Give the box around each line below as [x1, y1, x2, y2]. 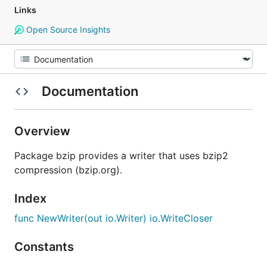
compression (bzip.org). [14, 164, 122, 176]
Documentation [38, 83, 141, 99]
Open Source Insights [23, 24, 110, 35]
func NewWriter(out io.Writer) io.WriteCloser [14, 212, 213, 224]
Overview [14, 124, 73, 138]
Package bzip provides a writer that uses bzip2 [14, 150, 228, 162]
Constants [14, 240, 77, 254]
